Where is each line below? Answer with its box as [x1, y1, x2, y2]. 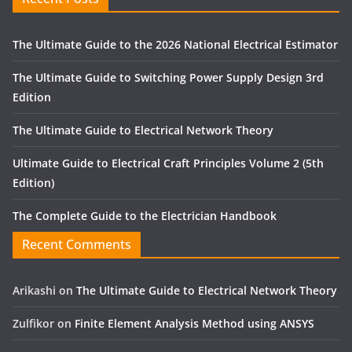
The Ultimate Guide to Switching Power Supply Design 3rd [13, 70, 324, 86]
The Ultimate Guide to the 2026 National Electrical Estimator [13, 37, 338, 53]
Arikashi [13, 283, 56, 299]
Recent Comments [22, 236, 131, 254]
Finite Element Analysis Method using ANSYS [75, 316, 314, 332]
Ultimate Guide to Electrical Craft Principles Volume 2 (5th [13, 156, 324, 171]
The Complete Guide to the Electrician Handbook [13, 208, 277, 224]
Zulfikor [13, 316, 54, 332]
